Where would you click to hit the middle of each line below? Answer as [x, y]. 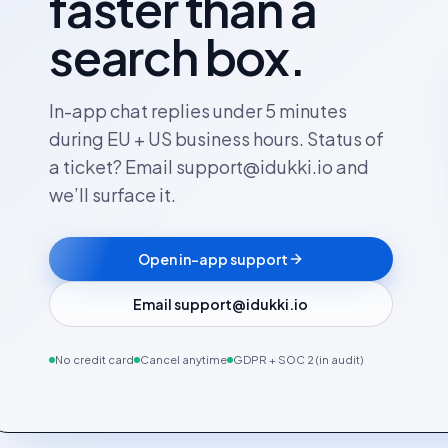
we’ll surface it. [112, 194]
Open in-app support [212, 259]
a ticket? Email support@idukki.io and [209, 166]
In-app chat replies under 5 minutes [198, 110]
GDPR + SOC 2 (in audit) [298, 359]
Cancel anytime [183, 359]
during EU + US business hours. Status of [216, 138]
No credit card [94, 359]
